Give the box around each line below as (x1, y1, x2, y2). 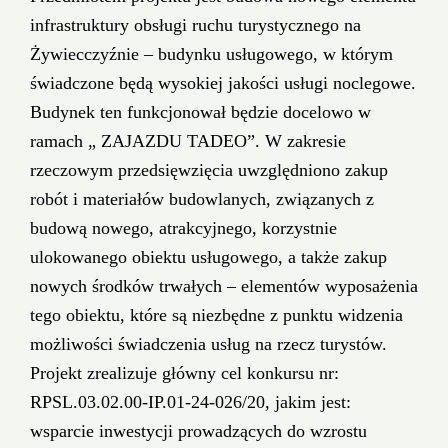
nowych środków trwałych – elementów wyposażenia (30, 275, 418, 296)
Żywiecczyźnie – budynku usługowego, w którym (30, 43, 393, 64)
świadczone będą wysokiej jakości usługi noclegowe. (30, 72, 416, 93)
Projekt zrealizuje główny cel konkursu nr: (30, 362, 339, 383)
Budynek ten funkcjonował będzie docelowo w (30, 101, 371, 122)
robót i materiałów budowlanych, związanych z (30, 188, 374, 209)
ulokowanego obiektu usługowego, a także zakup (30, 246, 387, 267)
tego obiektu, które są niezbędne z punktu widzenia (30, 304, 403, 325)
